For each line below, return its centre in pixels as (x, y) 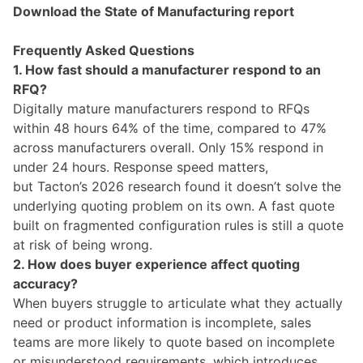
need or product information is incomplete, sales (162, 322)
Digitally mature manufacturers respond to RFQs (161, 108)
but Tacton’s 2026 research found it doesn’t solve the (177, 186)
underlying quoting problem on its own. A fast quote (174, 205)
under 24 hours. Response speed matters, (141, 167)
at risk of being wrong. (83, 244)
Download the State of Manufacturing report (154, 11)
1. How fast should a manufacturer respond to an (167, 69)
